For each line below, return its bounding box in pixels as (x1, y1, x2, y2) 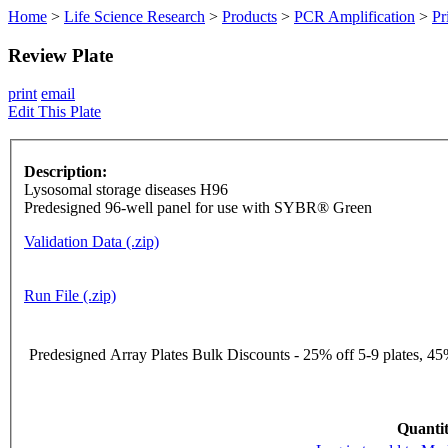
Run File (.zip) (24, 287, 116, 305)
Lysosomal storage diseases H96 (24, 181, 228, 199)
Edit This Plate (8, 103, 101, 121)
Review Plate (8, 44, 113, 66)
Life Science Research (64, 8, 205, 25)
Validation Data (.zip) (24, 233, 159, 251)
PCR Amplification (294, 8, 415, 25)
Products (222, 8, 277, 25)
